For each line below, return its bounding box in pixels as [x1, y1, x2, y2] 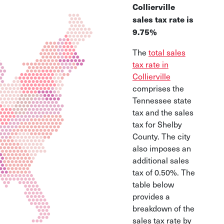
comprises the [132, 82, 184, 94]
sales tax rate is [132, 13, 193, 25]
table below [132, 178, 174, 190]
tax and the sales [132, 106, 193, 118]
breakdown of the [132, 202, 194, 214]
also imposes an [132, 142, 191, 154]
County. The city [132, 130, 190, 142]
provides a [132, 190, 170, 202]
